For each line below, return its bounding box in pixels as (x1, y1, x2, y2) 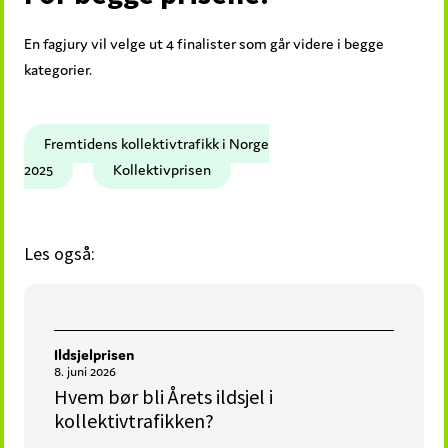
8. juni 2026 (54, 362, 117, 380)
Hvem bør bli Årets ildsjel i (54, 383, 274, 409)
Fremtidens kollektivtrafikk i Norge (44, 133, 270, 153)
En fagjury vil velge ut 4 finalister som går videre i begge (24, 33, 385, 53)
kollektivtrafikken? (54, 407, 215, 433)
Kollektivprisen (113, 159, 212, 179)
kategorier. (24, 59, 93, 79)
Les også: (24, 241, 96, 265)
